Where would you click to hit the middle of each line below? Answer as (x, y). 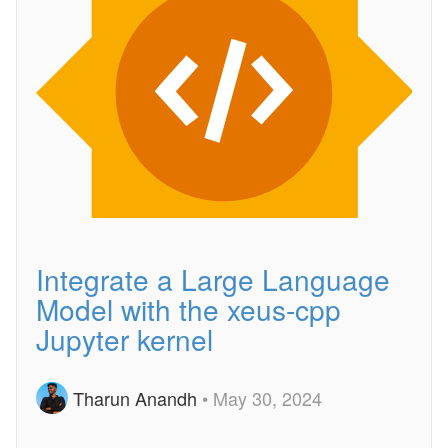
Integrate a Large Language (213, 279)
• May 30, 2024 (262, 398)
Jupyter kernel (124, 339)
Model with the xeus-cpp (188, 309)
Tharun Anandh (135, 398)
